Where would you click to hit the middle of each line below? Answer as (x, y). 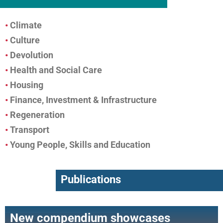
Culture (25, 40)
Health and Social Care (56, 70)
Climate (26, 25)
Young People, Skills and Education (80, 145)
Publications (91, 179)
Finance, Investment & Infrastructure (83, 100)
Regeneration (37, 115)
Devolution (32, 55)
